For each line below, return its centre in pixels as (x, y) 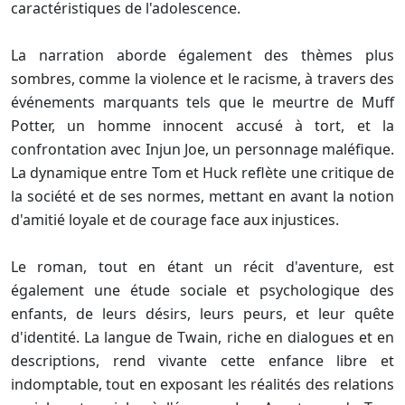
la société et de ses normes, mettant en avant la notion (202, 197)
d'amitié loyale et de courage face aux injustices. (175, 220)
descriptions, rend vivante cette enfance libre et (202, 361)
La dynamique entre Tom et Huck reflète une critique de (202, 173)
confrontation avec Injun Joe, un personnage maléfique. (202, 150)
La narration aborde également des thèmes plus (202, 56)
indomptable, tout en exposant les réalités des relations (202, 385)
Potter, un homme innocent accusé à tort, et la (202, 126)
